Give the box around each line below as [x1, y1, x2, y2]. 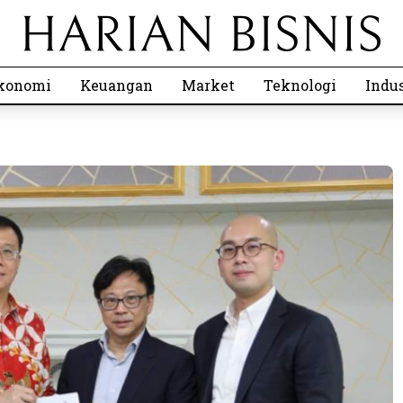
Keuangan [80, 76, 153, 94]
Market [182, 76, 235, 94]
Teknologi [264, 76, 336, 94]
